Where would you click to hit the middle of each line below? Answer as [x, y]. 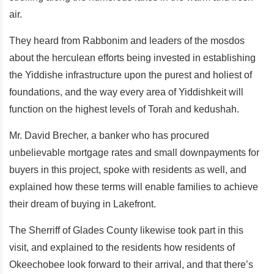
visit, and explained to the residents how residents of [122, 247]
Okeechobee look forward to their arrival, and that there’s [131, 265]
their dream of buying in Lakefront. [84, 204]
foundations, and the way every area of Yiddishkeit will [126, 92]
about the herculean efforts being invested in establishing [132, 58]
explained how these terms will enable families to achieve [134, 187]
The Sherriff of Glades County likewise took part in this [126, 230]
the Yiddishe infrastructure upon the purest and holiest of [131, 75]
